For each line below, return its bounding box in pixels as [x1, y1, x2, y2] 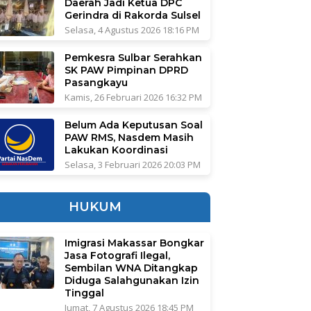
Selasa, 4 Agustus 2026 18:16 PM [64, 24, 199, 37]
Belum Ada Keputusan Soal [64, 119, 203, 132]
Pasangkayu [64, 76, 128, 90]
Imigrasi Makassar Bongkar [64, 237, 204, 250]
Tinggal [64, 287, 104, 300]
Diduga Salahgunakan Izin [64, 274, 199, 287]
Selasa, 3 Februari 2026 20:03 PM [64, 158, 201, 171]
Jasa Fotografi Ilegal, [64, 249, 170, 262]
